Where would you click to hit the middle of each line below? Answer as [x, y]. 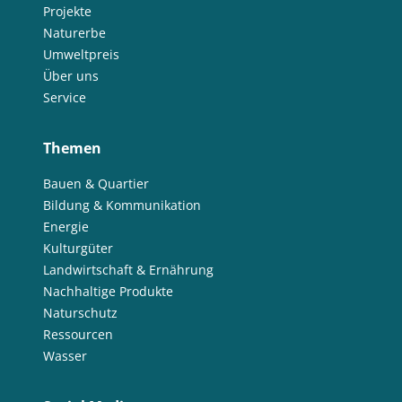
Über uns [71, 76]
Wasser [65, 356]
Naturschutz [80, 313]
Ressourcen [78, 334]
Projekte [67, 11]
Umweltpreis [81, 54]
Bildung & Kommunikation [122, 205]
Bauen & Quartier [96, 184]
